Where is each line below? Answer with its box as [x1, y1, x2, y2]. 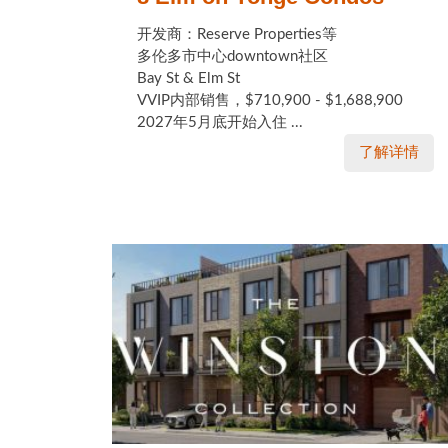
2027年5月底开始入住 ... [137, 115, 303, 130]
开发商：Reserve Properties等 [137, 27, 337, 42]
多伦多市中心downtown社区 [137, 49, 328, 64]
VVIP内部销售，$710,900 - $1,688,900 [137, 93, 403, 108]
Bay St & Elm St [137, 71, 240, 86]
